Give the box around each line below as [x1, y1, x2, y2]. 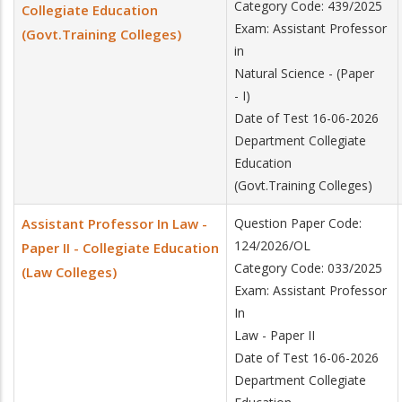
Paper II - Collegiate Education [22, 239, 219, 257]
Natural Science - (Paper [234, 65, 374, 82]
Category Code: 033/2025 [234, 259, 382, 276]
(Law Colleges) [22, 263, 117, 281]
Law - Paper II [234, 327, 315, 344]
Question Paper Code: [234, 214, 362, 232]
